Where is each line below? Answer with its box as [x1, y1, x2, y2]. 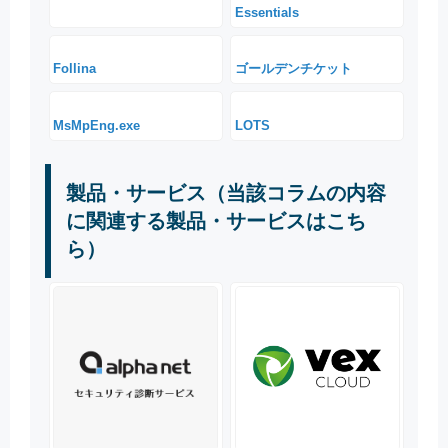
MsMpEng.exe [53, 117, 141, 133]
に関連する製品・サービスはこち [66, 210, 366, 233]
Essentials [234, 4, 299, 20]
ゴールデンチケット [234, 61, 352, 77]
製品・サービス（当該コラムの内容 [66, 182, 386, 205]
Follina [53, 61, 97, 77]
